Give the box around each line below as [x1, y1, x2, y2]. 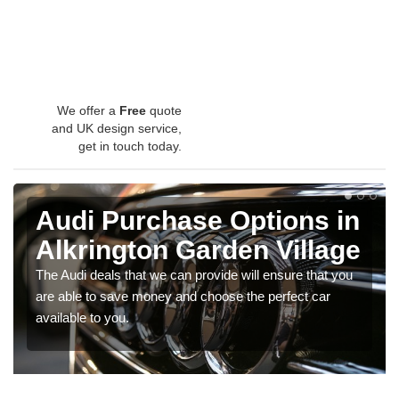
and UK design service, [52, 120, 182, 135]
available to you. [36, 309, 129, 325]
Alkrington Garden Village [36, 234, 361, 265]
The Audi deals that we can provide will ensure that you [36, 266, 353, 282]
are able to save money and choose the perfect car [36, 288, 330, 304]
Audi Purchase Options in [36, 205, 360, 235]
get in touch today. [78, 138, 182, 153]
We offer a [57, 102, 119, 118]
